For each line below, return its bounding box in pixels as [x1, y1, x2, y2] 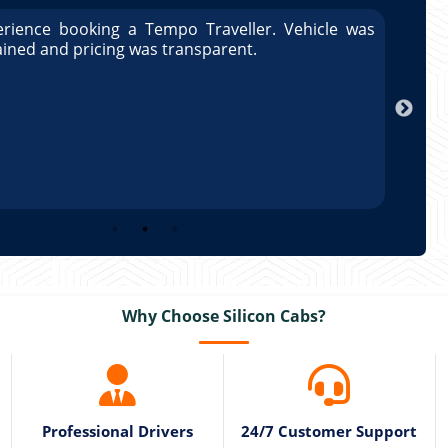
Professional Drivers [42, 421, 194, 441]
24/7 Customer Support [241, 421, 418, 441]
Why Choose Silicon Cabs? [122, 305, 326, 327]
